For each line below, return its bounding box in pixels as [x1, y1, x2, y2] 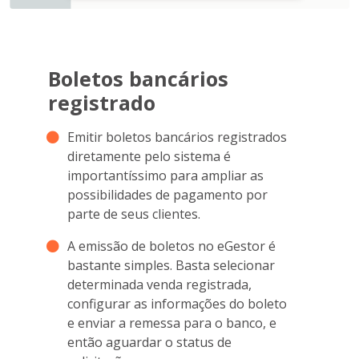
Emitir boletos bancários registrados [67, 127, 287, 146]
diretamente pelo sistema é [67, 147, 231, 165]
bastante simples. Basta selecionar [67, 256, 275, 274]
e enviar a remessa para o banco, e [67, 313, 276, 332]
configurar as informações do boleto [67, 294, 287, 313]
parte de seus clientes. [67, 204, 200, 223]
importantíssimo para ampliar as [67, 166, 264, 184]
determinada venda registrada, [67, 275, 252, 293]
